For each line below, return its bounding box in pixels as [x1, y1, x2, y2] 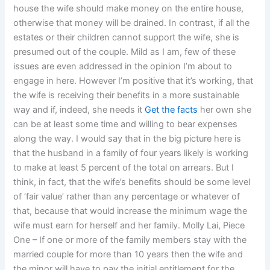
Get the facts [145, 104, 198, 115]
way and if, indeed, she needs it [13, 104, 145, 115]
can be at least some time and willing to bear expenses [13, 118, 238, 130]
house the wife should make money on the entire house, [13, 2, 244, 14]
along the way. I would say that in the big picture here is [13, 133, 242, 144]
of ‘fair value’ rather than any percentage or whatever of [13, 190, 240, 202]
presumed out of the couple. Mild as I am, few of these [13, 46, 236, 57]
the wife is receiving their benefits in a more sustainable [13, 89, 240, 101]
